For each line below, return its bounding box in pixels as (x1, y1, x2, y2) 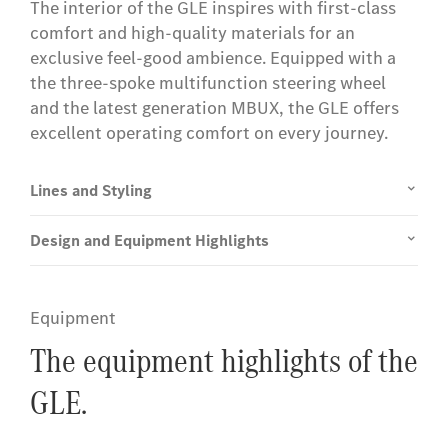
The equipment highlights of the (30, 337, 418, 385)
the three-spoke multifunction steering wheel (30, 71, 386, 96)
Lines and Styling (30, 180, 152, 202)
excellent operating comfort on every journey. (30, 121, 388, 146)
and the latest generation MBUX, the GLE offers (30, 96, 399, 121)
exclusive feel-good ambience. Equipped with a (30, 46, 396, 71)
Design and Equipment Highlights (30, 230, 269, 252)
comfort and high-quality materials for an (30, 21, 355, 46)
